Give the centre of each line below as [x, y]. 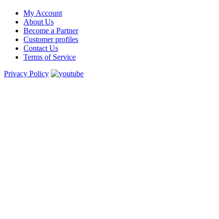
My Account [43, 13]
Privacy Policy [26, 73]
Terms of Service [50, 57]
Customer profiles [51, 39]
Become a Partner [51, 30]
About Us [39, 22]
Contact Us [41, 48]
